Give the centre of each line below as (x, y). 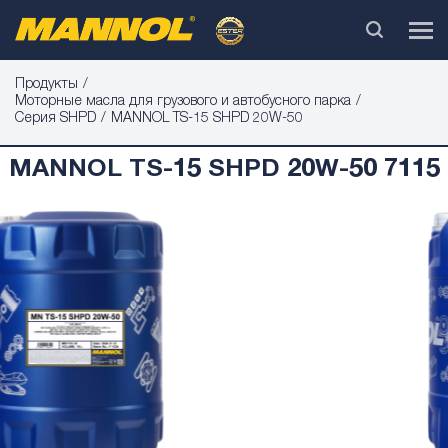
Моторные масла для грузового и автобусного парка (183, 102)
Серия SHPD (55, 119)
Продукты (46, 85)
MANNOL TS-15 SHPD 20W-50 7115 (224, 170)
